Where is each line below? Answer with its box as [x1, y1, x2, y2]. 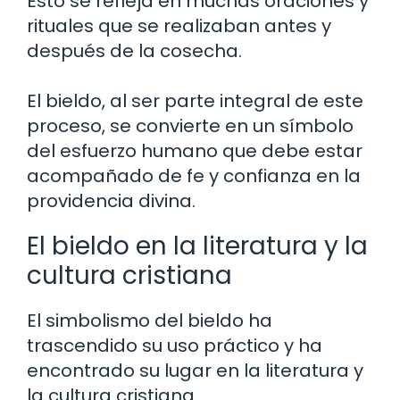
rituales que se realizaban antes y [27, 12, 331, 38]
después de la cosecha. [27, 37, 242, 63]
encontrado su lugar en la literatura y [27, 357, 363, 383]
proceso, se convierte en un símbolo [27, 112, 354, 138]
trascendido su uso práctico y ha [27, 332, 322, 358]
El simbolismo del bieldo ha [27, 307, 272, 333]
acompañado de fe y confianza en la [27, 162, 361, 188]
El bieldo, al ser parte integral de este [27, 87, 363, 113]
